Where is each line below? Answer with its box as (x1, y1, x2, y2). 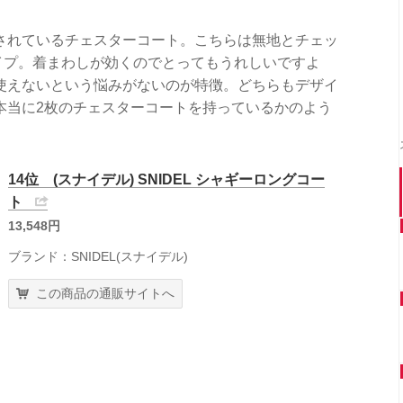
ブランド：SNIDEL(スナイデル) (8, 248, 188, 264)
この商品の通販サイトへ (36, 285, 175, 300)
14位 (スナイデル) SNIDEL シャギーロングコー (8, 171, 325, 187)
